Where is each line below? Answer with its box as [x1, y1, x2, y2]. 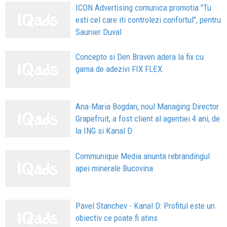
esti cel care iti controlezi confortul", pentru [75, 14, 221, 25]
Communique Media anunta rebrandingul [75, 150, 210, 161]
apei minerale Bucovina [75, 163, 154, 173]
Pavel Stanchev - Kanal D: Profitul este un [75, 200, 215, 211]
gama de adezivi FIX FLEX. [75, 64, 165, 74]
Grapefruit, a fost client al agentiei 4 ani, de [75, 113, 220, 124]
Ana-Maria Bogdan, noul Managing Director [75, 101, 219, 112]
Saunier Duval [75, 26, 122, 37]
